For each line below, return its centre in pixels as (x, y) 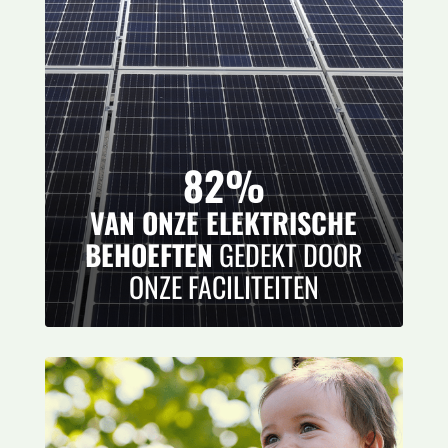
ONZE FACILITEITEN (223, 286)
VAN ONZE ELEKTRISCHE (224, 222)
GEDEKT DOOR (287, 254)
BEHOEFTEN (148, 254)
